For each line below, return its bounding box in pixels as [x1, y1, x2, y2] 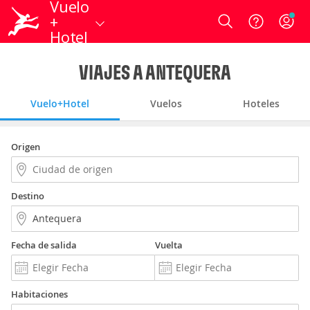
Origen [11, 140, 40, 153]
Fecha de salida [11, 239, 77, 251]
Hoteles [243, 97, 280, 110]
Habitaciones [11, 288, 68, 300]
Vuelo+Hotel [30, 97, 89, 110]
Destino [11, 190, 44, 202]
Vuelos [150, 97, 182, 110]
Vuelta [155, 239, 183, 251]
